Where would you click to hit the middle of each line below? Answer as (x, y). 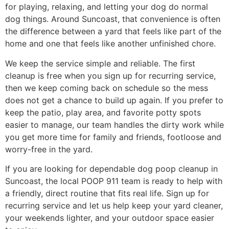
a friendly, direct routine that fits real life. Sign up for (107, 193)
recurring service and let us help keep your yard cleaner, (114, 205)
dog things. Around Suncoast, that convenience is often (113, 19)
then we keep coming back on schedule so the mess (107, 88)
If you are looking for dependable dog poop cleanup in (111, 168)
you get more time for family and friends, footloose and (113, 137)
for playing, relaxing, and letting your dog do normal (107, 7)
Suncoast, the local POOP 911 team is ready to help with (114, 181)
